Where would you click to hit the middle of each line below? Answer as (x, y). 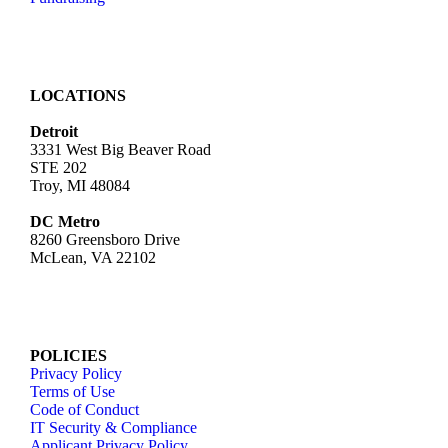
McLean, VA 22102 (93, 258)
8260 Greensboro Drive (105, 240)
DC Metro (65, 222)
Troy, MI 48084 (80, 186)
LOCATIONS (78, 96)
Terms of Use (72, 392)
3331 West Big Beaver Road (120, 150)
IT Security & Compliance (113, 428)
